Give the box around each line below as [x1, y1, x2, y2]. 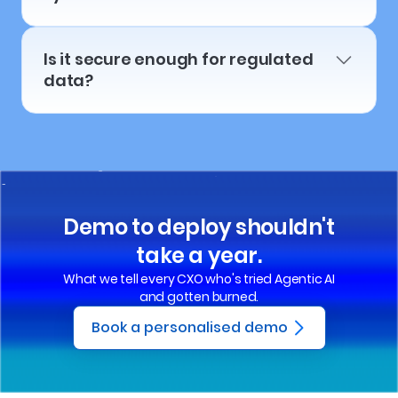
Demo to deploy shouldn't [63, 211, 335, 242]
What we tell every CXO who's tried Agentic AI [63, 269, 335, 288]
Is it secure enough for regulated [44, 47, 314, 70]
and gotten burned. [139, 287, 259, 306]
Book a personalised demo [91, 316, 288, 338]
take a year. [136, 240, 262, 270]
